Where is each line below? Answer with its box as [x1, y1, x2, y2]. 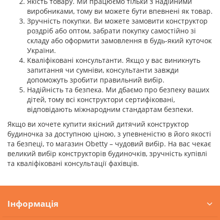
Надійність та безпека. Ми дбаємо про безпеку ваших [27, 85, 209, 94]
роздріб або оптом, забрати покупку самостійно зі [27, 26, 196, 35]
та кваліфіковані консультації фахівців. [7, 159, 139, 168]
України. [27, 46, 56, 55]
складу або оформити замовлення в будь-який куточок [27, 36, 212, 45]
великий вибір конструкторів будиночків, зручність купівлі [7, 149, 207, 158]
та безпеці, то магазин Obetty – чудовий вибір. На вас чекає [7, 139, 211, 148]
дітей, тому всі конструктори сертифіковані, [27, 95, 175, 104]
